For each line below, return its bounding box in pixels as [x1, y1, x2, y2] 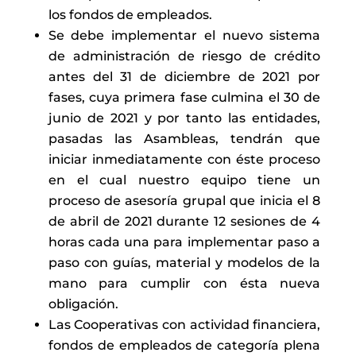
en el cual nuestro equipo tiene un [48, 172, 321, 188]
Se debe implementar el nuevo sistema [48, 28, 321, 44]
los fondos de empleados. [48, 7, 212, 23]
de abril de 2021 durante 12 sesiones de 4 [48, 214, 321, 230]
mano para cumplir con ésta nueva [48, 276, 321, 292]
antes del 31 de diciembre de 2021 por [48, 69, 321, 85]
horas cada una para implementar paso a [48, 234, 321, 250]
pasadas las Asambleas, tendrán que [48, 131, 321, 147]
